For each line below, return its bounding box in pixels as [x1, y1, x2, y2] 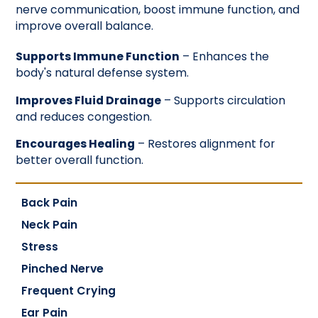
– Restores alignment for [135, 136, 275, 153]
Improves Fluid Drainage [16, 92, 162, 109]
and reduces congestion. [16, 108, 153, 125]
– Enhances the [180, 48, 270, 65]
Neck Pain [21, 216, 78, 234]
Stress [21, 238, 59, 256]
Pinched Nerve [21, 261, 104, 278]
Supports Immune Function [16, 48, 180, 65]
